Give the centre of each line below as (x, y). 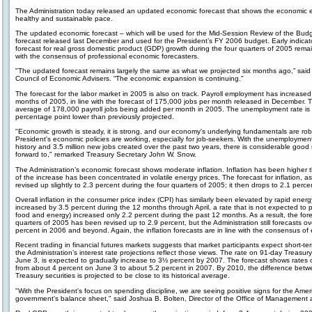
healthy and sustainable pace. (64, 18)
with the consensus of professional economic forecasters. (107, 56)
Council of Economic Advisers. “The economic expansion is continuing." (130, 79)
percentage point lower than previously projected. (95, 116)
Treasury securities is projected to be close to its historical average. (123, 276)
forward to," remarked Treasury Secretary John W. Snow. (106, 155)
